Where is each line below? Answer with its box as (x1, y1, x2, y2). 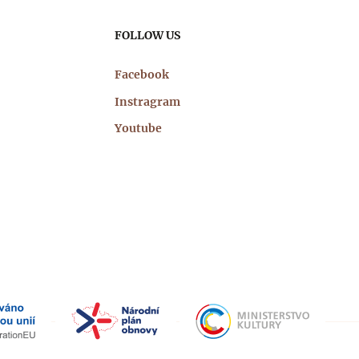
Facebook (115, 67, 169, 82)
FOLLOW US (115, 28, 180, 42)
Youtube (115, 121, 162, 135)
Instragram (115, 94, 180, 109)
